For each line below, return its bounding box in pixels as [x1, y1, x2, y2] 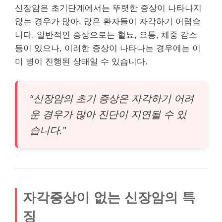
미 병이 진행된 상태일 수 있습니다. [15, 56, 148, 66]
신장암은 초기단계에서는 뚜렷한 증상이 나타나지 [15, 3, 202, 13]
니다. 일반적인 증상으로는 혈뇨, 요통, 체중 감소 [15, 30, 197, 40]
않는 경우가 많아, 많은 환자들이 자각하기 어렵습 [15, 16, 201, 26]
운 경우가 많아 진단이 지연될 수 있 [30, 109, 186, 120]
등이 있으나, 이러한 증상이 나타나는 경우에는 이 [15, 43, 201, 53]
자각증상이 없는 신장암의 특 [23, 190, 195, 205]
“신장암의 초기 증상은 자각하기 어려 [30, 93, 194, 104]
